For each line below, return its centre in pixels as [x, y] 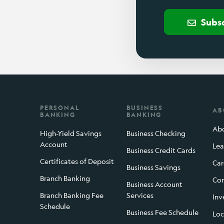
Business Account [154, 184]
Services [140, 195]
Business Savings [153, 167]
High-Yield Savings [71, 133]
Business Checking [156, 133]
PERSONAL [60, 108]
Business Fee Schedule [162, 212]
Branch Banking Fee [72, 195]
